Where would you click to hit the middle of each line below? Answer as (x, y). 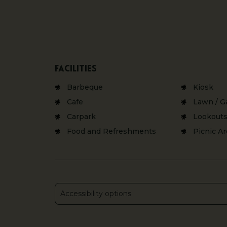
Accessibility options (96, 194)
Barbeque (85, 87)
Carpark (81, 117)
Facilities (75, 69)
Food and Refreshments (111, 131)
